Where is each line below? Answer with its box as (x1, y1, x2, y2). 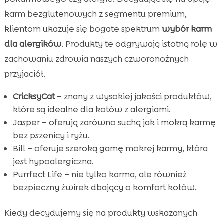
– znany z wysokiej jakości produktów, (54, 90, 212, 102)
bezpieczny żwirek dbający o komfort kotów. (12, 181, 197, 193)
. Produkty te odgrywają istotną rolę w (61, 38, 217, 49)
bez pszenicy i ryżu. (12, 129, 90, 141)
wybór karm (161, 23, 212, 34)
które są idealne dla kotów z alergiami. (12, 103, 171, 115)
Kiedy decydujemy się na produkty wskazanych (4, 207, 197, 218)
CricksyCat (12, 90, 55, 102)
